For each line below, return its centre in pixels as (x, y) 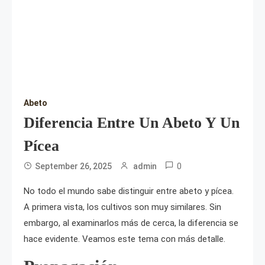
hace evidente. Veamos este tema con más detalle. (125, 239)
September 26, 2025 (73, 167)
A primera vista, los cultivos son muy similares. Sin (122, 207)
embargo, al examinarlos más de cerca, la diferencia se (131, 223)
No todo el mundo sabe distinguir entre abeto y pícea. (129, 191)
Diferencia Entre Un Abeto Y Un (132, 123)
